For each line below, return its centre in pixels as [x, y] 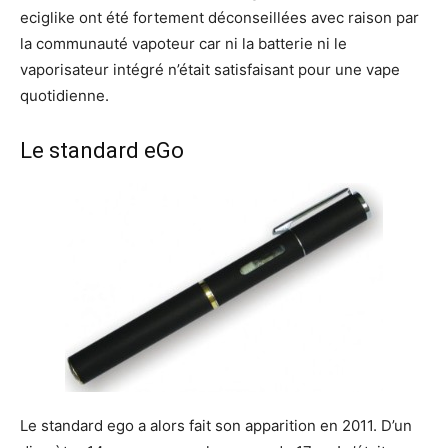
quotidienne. [64, 95]
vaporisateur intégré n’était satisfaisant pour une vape [210, 69]
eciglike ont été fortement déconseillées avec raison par [219, 17]
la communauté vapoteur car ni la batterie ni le [183, 43]
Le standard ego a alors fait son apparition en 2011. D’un [216, 425]
